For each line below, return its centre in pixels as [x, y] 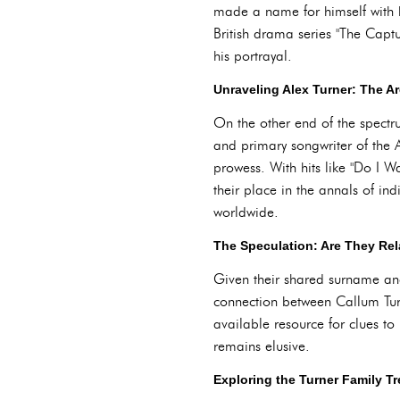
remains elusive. [262, 346]
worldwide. [246, 212]
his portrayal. [253, 56]
